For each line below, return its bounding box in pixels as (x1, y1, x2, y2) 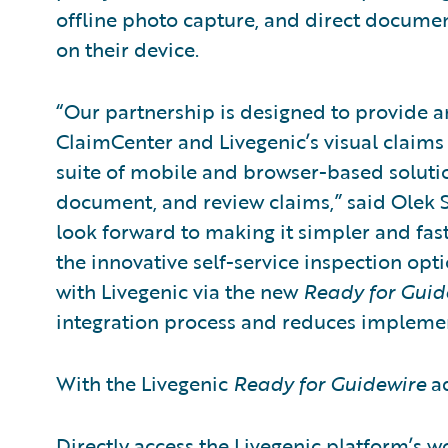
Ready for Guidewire (233, 368, 426, 398)
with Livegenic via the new (56, 276, 303, 306)
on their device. (56, 34, 199, 64)
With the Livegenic (56, 368, 233, 398)
